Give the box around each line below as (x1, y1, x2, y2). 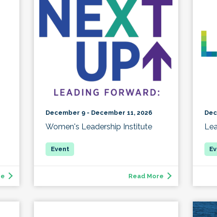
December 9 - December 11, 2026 (46, 109, 153, 117)
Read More (128, 172, 164, 180)
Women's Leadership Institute (46, 122, 153, 132)
